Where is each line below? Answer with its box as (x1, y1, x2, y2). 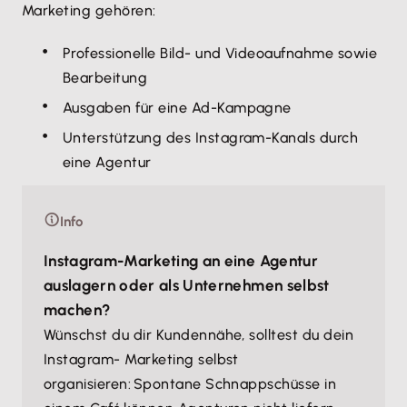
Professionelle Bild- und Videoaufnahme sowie (63, 45, 378, 62)
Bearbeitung (63, 69, 148, 86)
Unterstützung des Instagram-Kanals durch (63, 129, 359, 146)
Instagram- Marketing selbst (44, 351, 239, 368)
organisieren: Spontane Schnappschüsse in (44, 375, 337, 392)
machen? (44, 301, 111, 319)
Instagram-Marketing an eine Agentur (44, 252, 318, 270)
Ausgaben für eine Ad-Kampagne (63, 99, 292, 116)
